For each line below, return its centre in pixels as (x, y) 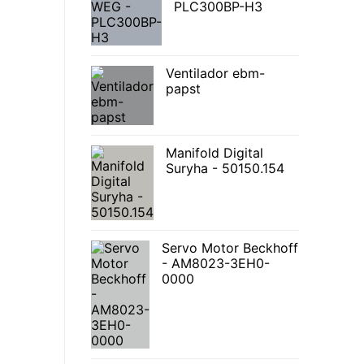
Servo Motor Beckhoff (230, 248)
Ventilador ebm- (215, 74)
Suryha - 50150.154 (225, 169)
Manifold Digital (214, 153)
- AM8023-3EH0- (216, 264)
